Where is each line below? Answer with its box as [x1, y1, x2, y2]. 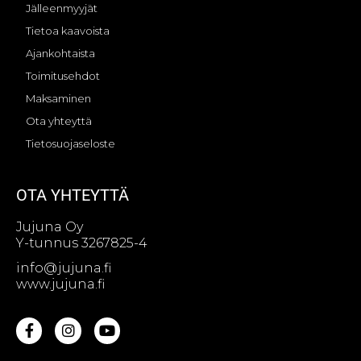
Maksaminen [26, 91, 91, 105]
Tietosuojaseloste [26, 136, 115, 150]
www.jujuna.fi [16, 276, 105, 293]
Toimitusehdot [26, 68, 100, 82]
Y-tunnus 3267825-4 [16, 234, 147, 251]
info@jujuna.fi [16, 260, 111, 276]
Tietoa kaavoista [26, 23, 110, 37]
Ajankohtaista [26, 46, 95, 60]
